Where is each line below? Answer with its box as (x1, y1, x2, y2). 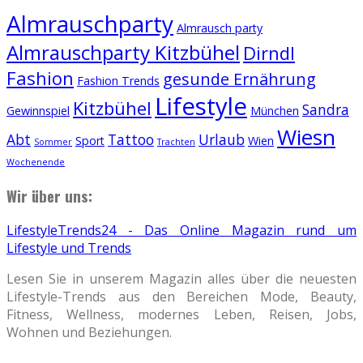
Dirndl (243, 40, 295, 65)
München (250, 102, 299, 118)
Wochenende (6, 156, 65, 168)
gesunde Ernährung (163, 67, 316, 90)
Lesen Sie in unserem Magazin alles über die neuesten (6, 270, 357, 288)
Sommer (34, 135, 72, 147)
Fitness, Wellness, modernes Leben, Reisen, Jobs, (6, 305, 357, 324)
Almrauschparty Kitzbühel (6, 38, 240, 66)
